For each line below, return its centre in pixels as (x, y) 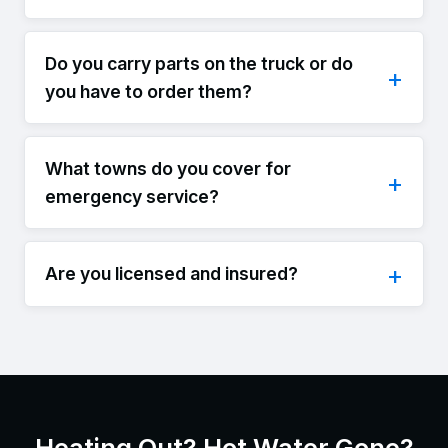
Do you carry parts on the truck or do (199, 63)
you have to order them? (148, 91)
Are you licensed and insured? (171, 274)
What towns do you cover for (168, 168)
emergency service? (132, 196)
